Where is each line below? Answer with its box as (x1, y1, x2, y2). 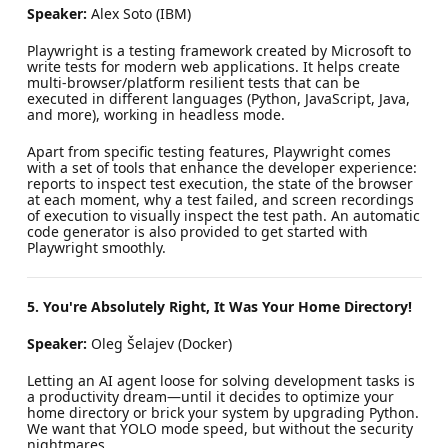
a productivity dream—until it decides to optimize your (26, 386, 394, 406)
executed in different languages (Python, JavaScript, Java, (26, 88, 410, 108)
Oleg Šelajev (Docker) (86, 333, 232, 353)
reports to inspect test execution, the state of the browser (26, 173, 413, 193)
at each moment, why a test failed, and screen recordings (26, 189, 414, 209)
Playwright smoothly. (26, 237, 166, 257)
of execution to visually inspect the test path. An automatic (26, 205, 420, 225)
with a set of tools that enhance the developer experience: (26, 157, 417, 177)
